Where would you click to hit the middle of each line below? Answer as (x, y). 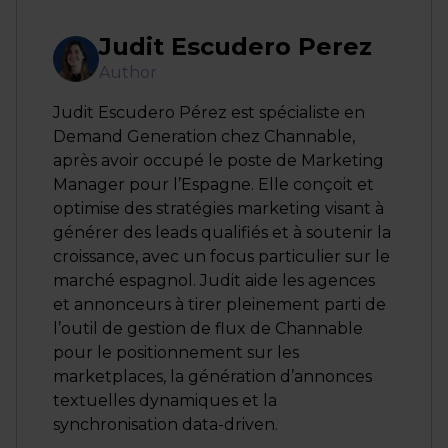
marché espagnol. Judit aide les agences (214, 281)
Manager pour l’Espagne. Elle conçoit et (213, 185)
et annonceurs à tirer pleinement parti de (219, 305)
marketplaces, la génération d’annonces (212, 377)
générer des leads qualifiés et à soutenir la (222, 233)
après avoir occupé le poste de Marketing (218, 161)
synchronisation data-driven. (165, 425)
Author (128, 73)
